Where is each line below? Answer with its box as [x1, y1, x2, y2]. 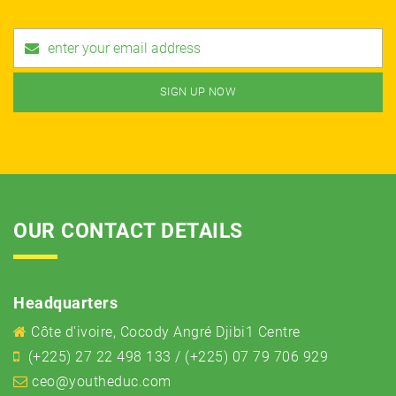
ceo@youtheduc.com [32, 372, 171, 390]
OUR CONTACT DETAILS [13, 218, 243, 243]
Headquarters [13, 293, 118, 312]
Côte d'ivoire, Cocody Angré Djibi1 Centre [31, 323, 301, 340]
